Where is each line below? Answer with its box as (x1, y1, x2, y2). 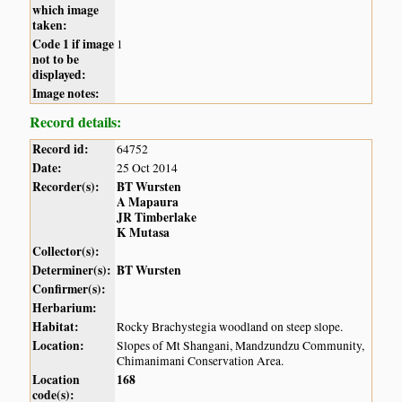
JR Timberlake (117, 208, 197, 227)
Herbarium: (32, 299, 98, 318)
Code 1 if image (32, 35, 115, 54)
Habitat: (32, 318, 80, 336)
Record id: (32, 140, 90, 159)
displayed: (32, 66, 87, 84)
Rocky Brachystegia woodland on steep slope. (117, 319, 344, 336)
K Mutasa (117, 223, 170, 242)
